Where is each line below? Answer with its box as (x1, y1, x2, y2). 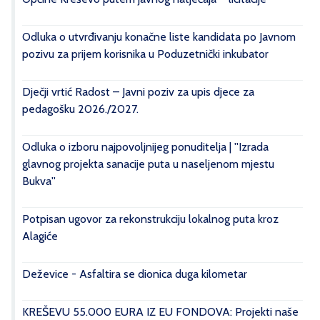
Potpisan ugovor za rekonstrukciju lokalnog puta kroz (22, 211, 279, 226)
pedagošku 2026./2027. (22, 101, 139, 116)
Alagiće (22, 229, 58, 243)
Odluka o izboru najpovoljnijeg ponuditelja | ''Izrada (22, 139, 269, 154)
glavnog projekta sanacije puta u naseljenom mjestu (22, 156, 274, 171)
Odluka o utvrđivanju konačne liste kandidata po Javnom (22, 29, 296, 44)
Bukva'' (22, 174, 56, 188)
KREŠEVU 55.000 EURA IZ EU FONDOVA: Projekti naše (22, 304, 299, 319)
